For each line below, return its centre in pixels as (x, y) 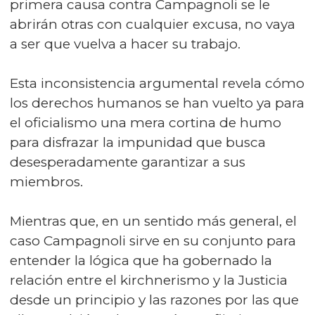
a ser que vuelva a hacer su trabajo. (125, 44)
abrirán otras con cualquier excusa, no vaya (153, 24)
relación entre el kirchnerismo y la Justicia (149, 280)
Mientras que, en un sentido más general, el (153, 221)
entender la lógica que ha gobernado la (141, 261)
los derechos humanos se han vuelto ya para (157, 103)
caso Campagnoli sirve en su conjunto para (153, 241)
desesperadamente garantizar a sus (128, 162)
